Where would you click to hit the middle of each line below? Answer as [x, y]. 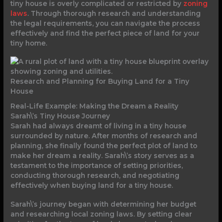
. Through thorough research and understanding [114, 13]
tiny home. [29, 43]
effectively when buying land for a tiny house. [92, 185]
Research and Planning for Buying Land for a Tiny [100, 82]
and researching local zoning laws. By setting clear [102, 214]
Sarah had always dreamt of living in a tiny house [99, 126]
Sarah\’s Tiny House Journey [60, 116]
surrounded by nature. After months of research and [104, 136]
